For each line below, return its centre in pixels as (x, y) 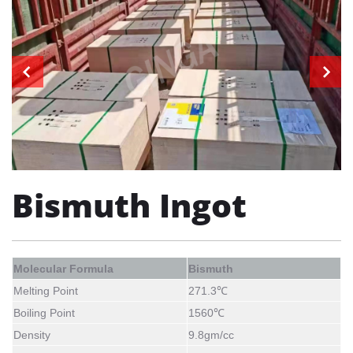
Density (32, 335)
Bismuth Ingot (129, 205)
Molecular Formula (63, 269)
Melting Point (46, 291)
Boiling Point (44, 313)
